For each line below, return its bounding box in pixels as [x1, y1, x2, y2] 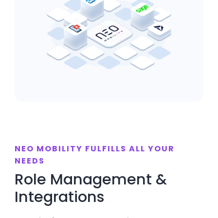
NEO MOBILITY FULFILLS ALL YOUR [14, 143, 175, 154]
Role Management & [14, 168, 167, 190]
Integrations [14, 186, 105, 207]
